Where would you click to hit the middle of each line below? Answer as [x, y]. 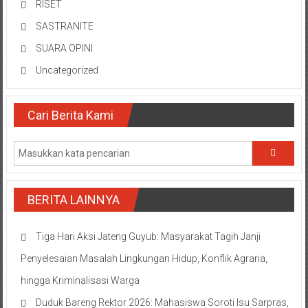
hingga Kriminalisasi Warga [80, 280]
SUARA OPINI [64, 48]
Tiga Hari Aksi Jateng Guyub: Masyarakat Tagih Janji [148, 236]
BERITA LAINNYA [73, 200]
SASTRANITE [64, 26]
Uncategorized [67, 70]
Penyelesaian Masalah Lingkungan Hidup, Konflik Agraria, [144, 258]
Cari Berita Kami [70, 115]
